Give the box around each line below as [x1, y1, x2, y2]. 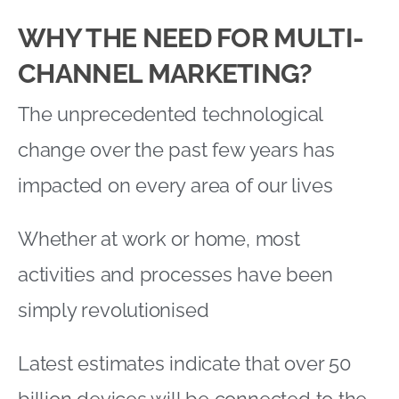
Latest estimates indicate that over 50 [18, 351, 351, 375]
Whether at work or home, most [18, 226, 300, 250]
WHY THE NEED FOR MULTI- [18, 21, 364, 53]
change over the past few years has [18, 137, 335, 161]
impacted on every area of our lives [18, 173, 333, 197]
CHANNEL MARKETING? [18, 57, 313, 89]
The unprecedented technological [18, 102, 323, 126]
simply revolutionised [18, 297, 209, 322]
